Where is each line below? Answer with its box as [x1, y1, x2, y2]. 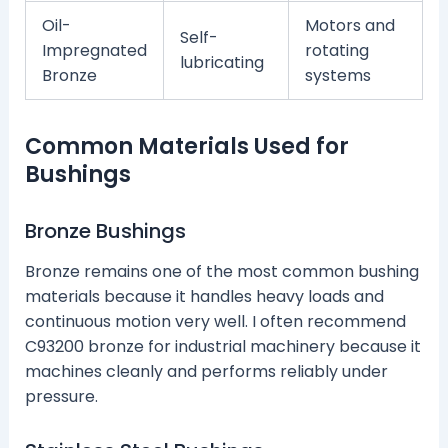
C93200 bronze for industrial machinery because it [24, 335, 421, 359]
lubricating [179, 51, 264, 75]
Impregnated [41, 39, 147, 63]
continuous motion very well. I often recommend [24, 310, 406, 334]
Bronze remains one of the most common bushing [24, 260, 419, 284]
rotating [304, 39, 369, 63]
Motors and [304, 14, 395, 38]
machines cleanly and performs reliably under [24, 360, 388, 384]
